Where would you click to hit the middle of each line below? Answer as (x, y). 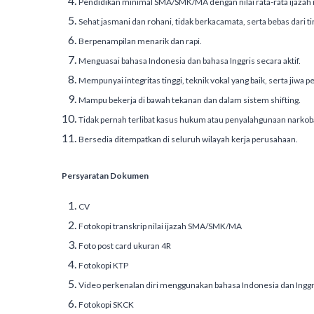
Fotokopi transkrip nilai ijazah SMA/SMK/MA (160, 226)
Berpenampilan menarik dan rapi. (140, 41)
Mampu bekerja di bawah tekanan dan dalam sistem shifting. (190, 100)
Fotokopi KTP (103, 265)
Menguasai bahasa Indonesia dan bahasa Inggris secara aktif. (190, 61)
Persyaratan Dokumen (105, 176)
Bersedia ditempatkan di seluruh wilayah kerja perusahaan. (188, 139)
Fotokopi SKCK (106, 305)
